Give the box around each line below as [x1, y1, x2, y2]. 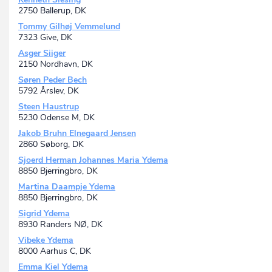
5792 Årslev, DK [18, 85, 79, 97]
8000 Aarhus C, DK [18, 245, 91, 257]
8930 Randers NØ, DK [18, 219, 103, 231]
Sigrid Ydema [18, 208, 70, 220]
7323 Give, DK [18, 32, 72, 44]
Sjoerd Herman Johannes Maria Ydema [18, 154, 168, 166]
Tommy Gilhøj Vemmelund [18, 21, 120, 33]
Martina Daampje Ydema [18, 181, 115, 193]
